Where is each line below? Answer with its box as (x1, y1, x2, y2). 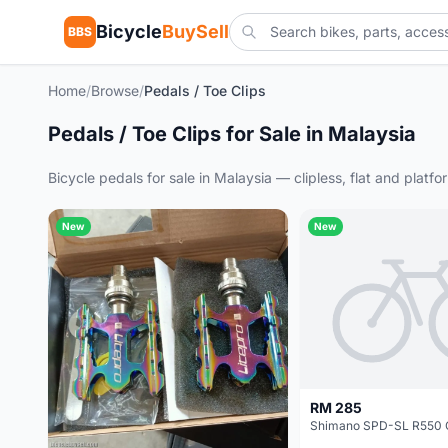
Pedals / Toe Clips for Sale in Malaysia (48, 122, 416, 146)
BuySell (162, 21, 229, 42)
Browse (91, 82, 139, 99)
